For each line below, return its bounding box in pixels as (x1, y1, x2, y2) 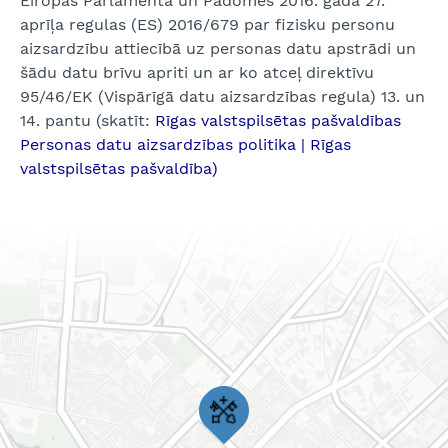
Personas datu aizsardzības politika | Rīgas (20, 135, 351, 154)
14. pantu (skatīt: (20, 111, 155, 130)
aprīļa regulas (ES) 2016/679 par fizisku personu (20, 15, 395, 34)
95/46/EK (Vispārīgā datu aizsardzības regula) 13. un (20, 87, 425, 106)
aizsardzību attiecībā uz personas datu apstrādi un (20, 39, 416, 58)
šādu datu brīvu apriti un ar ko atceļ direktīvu (20, 63, 374, 82)
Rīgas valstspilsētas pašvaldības (155, 111, 401, 130)
